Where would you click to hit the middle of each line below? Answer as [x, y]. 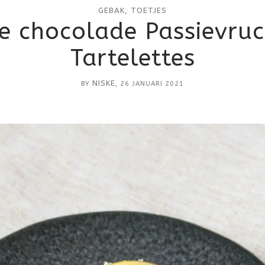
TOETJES [149, 10]
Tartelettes [132, 58]
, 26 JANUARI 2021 [150, 84]
